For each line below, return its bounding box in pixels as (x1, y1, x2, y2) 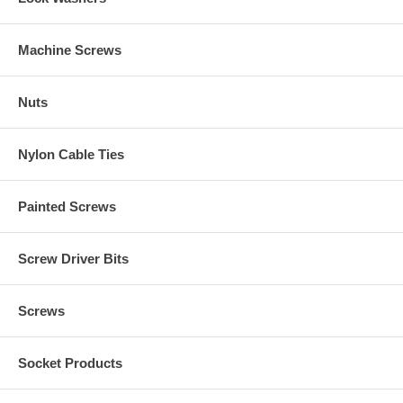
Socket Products (18, 354, 122, 371)
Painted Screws (18, 198, 116, 214)
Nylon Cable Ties (18, 146, 124, 162)
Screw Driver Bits (18, 250, 129, 266)
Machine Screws (18, 41, 121, 58)
